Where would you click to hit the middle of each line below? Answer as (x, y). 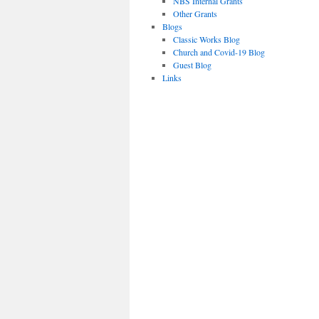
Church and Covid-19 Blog (219, 52)
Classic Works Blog (207, 39)
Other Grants (195, 14)
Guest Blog (193, 65)
